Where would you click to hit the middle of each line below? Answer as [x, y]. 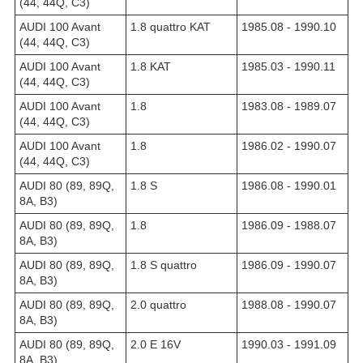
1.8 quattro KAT [171, 26]
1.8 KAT [151, 66]
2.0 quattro [158, 304]
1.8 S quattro [164, 265]
